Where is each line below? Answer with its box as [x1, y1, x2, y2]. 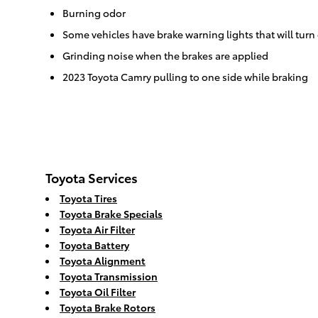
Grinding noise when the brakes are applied [62, 48, 268, 63]
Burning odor [62, 6, 126, 21]
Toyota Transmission [60, 269, 158, 284]
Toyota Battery [60, 238, 129, 253]
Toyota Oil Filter [60, 285, 136, 300]
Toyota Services [45, 168, 138, 187]
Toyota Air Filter [60, 222, 135, 237]
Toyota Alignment [60, 253, 146, 268]
